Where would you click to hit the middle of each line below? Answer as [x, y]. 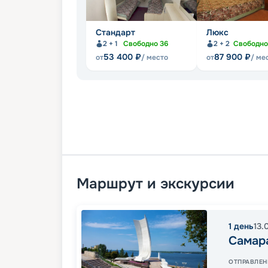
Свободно [141, 44]
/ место [155, 58]
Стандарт [115, 33]
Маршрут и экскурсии [156, 184]
